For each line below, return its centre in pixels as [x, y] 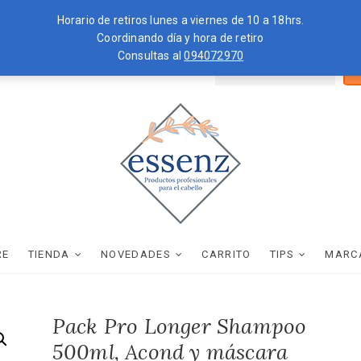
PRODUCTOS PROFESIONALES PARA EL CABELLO [240, 231]
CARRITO [226, 254]
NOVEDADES [136, 254]
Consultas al [151, 56]
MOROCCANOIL [83, 64]
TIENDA [49, 254]
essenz [170, 241]
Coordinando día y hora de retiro [180, 38]
